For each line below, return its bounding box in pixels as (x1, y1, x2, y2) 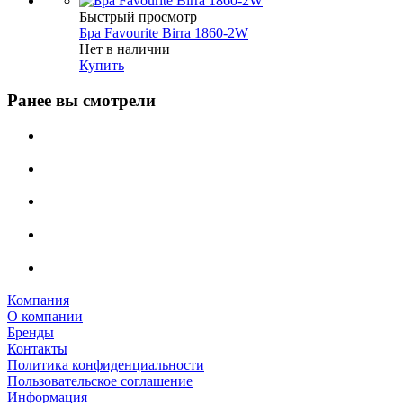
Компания (7, 292, 69, 309)
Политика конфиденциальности (7, 357, 204, 373)
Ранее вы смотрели (7, 91, 156, 111)
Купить (79, 58, 124, 74)
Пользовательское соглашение (7, 373, 193, 390)
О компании (7, 309, 83, 325)
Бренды (7, 325, 54, 341)
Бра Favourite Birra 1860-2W (79, 25, 248, 41)
